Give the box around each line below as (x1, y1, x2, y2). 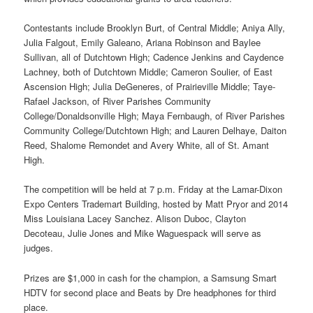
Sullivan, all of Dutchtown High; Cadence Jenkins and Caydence (24, 50, 284, 64)
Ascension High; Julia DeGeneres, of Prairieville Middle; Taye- (24, 80, 276, 94)
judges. (24, 241, 54, 255)
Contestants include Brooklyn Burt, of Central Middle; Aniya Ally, (24, 21, 286, 35)
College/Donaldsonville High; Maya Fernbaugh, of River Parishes (24, 109, 286, 123)
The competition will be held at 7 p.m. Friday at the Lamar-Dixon (24, 182, 283, 196)
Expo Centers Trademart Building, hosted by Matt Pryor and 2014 (24, 197, 289, 211)
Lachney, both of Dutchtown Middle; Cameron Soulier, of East (24, 65, 273, 79)
